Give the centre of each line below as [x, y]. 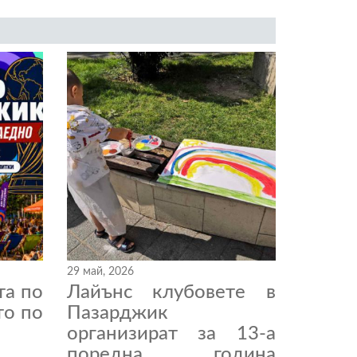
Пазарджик [117, 314]
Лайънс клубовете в [171, 293]
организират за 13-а [171, 334]
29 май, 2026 [100, 272]
